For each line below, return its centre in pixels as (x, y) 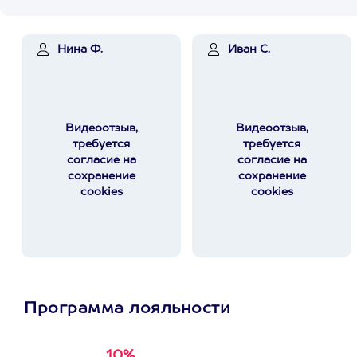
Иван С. (249, 49)
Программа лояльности (127, 309)
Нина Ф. (80, 49)
